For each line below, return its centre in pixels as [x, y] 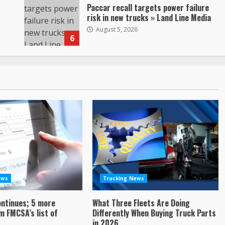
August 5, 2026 [116, 29]
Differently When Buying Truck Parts [154, 213]
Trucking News [124, 178]
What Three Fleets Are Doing [141, 203]
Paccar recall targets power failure [148, 7]
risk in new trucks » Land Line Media [149, 17]
